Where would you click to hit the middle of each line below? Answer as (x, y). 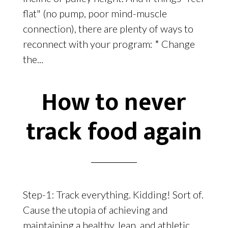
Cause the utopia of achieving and (95, 210)
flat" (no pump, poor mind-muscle (95, 13)
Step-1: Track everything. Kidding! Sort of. (113, 195)
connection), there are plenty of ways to (108, 29)
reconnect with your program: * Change (109, 44)
